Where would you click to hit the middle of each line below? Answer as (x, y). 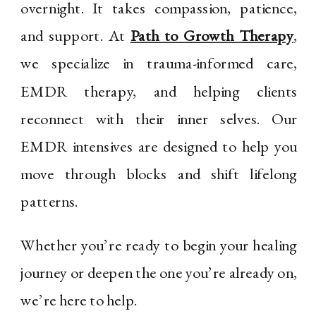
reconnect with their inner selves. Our (159, 119)
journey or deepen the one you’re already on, (159, 273)
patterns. (49, 202)
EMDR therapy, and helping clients (159, 91)
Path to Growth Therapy (212, 36)
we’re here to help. (79, 300)
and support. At (75, 36)
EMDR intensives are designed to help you (159, 146)
